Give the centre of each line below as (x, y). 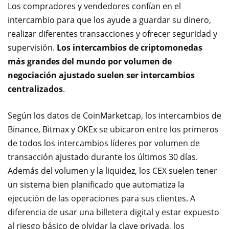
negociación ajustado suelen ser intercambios (101, 75)
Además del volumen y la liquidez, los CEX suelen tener (112, 171)
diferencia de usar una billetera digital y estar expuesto (113, 212)
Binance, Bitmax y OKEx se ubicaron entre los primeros (113, 129)
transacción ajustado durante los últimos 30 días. (103, 157)
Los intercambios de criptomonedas (130, 48)
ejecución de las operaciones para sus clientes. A (101, 198)
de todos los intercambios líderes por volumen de (104, 143)
